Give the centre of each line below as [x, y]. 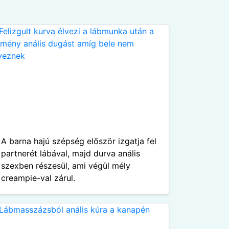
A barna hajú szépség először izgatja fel [79, 141]
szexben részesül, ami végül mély [66, 166]
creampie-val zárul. [38, 178]
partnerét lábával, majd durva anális [71, 153]
